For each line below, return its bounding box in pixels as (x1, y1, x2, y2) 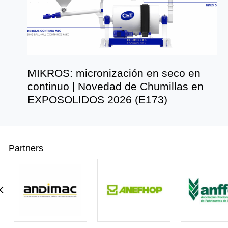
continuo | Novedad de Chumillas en (27, 80, 204, 93)
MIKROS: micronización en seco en (27, 67, 201, 79)
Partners (9, 142, 43, 153)
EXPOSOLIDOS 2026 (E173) (27, 94, 167, 106)
